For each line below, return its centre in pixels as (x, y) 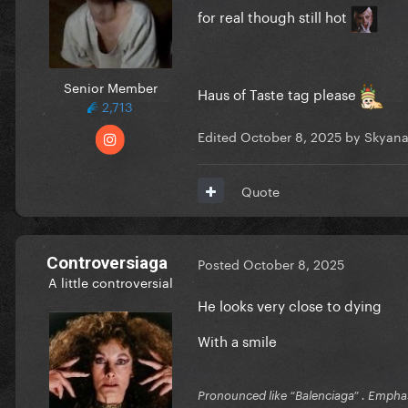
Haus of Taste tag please (279, 92)
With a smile (239, 339)
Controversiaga (107, 262)
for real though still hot (274, 15)
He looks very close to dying (290, 304)
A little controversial (110, 281)
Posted (220, 264)
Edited (219, 135)
